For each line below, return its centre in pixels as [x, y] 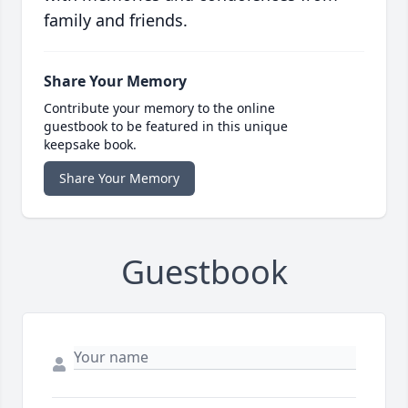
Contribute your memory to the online [159, 108]
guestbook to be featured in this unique [166, 127]
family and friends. [116, 20]
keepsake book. [90, 145]
